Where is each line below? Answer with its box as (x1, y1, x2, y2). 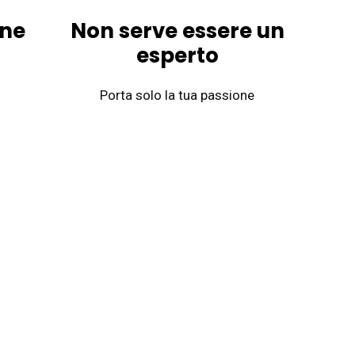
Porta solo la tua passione (100, 87, 255, 103)
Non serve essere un (70, 17, 284, 45)
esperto (136, 41, 219, 70)
